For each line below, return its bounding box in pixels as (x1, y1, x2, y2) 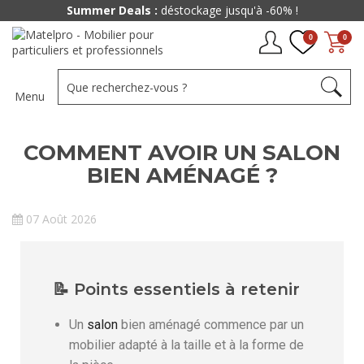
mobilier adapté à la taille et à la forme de (69, 337, 304, 353)
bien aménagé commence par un (118, 317, 304, 332)
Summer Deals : (66, 2, 158, 18)
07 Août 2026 (26, 211, 97, 227)
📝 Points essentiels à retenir (53, 279, 300, 299)
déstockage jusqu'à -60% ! (157, 2, 298, 18)
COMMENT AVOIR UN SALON (24, 140, 340, 166)
